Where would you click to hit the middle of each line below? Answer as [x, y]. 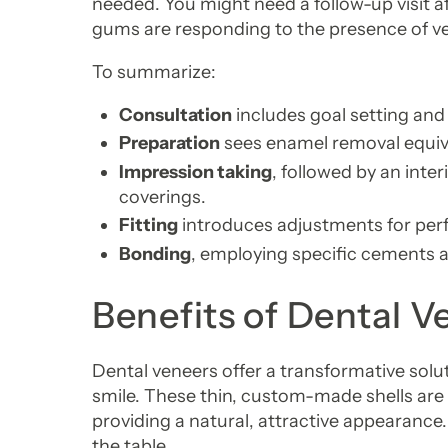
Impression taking [195, 171]
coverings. [162, 196]
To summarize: [154, 71]
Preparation [169, 143]
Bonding [155, 254]
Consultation [175, 114]
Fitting [148, 225]
